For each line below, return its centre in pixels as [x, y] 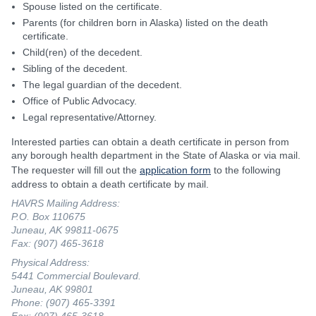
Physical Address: [50, 262]
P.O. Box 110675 [48, 216]
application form [175, 170]
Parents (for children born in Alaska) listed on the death [145, 22]
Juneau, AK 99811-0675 [65, 230]
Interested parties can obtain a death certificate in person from [150, 141]
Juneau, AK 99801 [52, 289]
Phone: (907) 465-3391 [63, 302]
